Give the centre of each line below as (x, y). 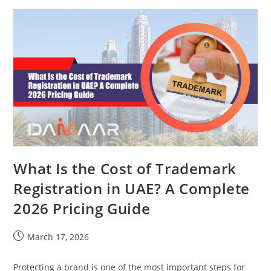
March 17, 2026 (58, 237)
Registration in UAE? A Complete (132, 188)
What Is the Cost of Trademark (125, 168)
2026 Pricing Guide (82, 208)
